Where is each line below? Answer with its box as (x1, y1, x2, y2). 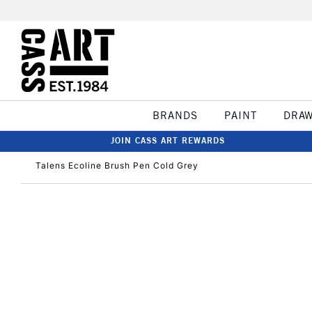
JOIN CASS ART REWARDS (111, 135, 225, 146)
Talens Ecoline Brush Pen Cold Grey (36, 160, 198, 171)
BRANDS (152, 109, 198, 122)
